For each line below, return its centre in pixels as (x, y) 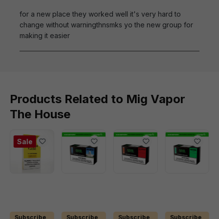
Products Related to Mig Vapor (98, 99)
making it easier (45, 35)
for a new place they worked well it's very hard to (100, 14)
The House (40, 114)
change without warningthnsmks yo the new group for (106, 24)
